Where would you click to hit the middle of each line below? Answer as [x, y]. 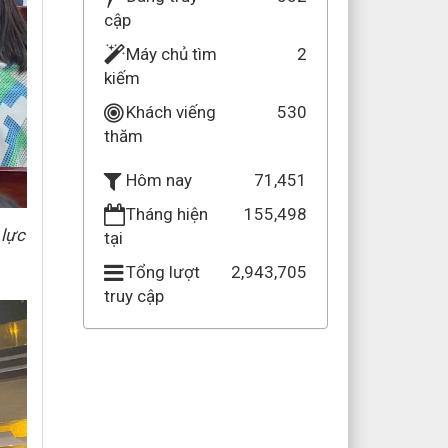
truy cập [133, 296]
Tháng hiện [166, 214]
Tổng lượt [162, 272]
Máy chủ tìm [171, 54]
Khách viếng [170, 112]
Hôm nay [158, 180]
